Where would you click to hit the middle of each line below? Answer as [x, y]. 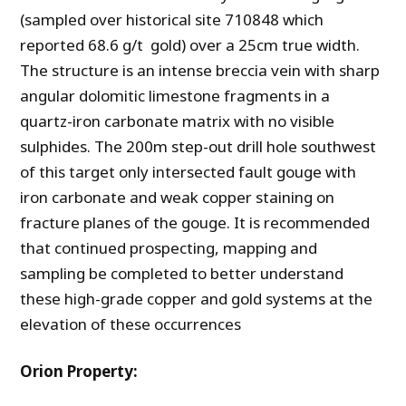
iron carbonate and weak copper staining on [178, 198]
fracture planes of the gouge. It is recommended [195, 223]
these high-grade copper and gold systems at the [197, 299]
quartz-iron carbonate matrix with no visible [178, 121]
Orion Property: [79, 372]
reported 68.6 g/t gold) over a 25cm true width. [190, 45]
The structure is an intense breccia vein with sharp [200, 71]
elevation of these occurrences [131, 324]
